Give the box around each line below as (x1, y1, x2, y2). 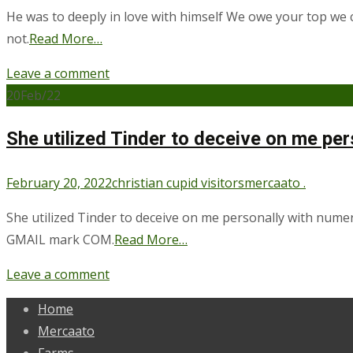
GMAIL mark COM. (6, 230, 114, 248)
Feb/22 (20, 86, 61, 104)
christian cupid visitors (112, 173, 244, 191)
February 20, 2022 (6, 173, 112, 191)
